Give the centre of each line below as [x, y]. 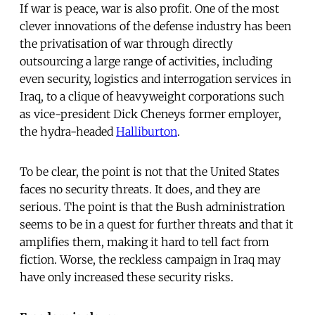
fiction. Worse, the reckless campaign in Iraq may [150, 259]
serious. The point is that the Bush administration [152, 206]
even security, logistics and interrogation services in [155, 78]
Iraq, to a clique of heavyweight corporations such [152, 96]
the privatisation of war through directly [126, 43]
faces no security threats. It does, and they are [140, 189]
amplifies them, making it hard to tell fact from [144, 242]
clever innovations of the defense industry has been [155, 26]
